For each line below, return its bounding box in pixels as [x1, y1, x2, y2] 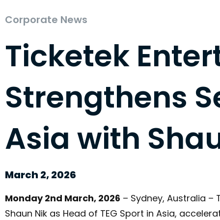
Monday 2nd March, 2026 [5, 192, 120, 205]
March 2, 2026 [5, 168, 76, 182]
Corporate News [5, 13, 87, 27]
